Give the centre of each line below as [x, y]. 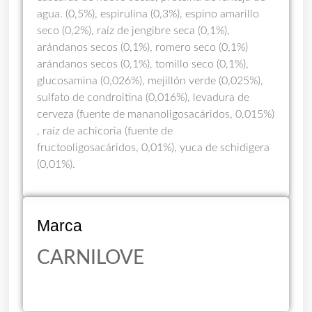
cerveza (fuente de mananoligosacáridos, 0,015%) [156, 115]
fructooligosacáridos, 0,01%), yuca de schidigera [154, 148]
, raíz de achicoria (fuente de [105, 131]
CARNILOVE [91, 257]
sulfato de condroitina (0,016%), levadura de [143, 98]
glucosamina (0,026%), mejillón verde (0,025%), [150, 81]
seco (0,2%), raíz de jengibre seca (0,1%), [134, 31]
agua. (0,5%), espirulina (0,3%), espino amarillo [148, 14]
